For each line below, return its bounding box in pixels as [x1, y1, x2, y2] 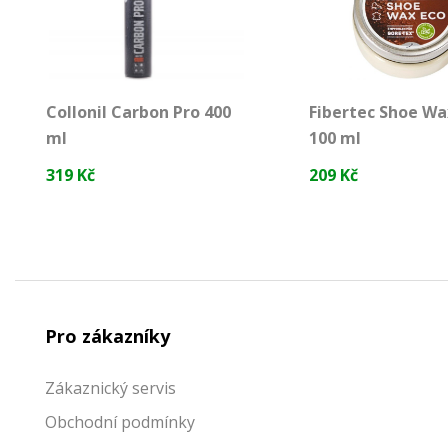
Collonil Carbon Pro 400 [46, 101, 231, 124]
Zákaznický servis [45, 377, 176, 400]
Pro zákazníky [45, 324, 170, 349]
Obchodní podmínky [45, 411, 195, 434]
